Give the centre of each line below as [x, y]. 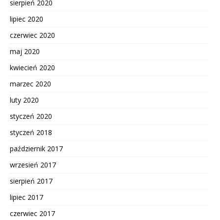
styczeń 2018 [31, 133]
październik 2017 [36, 149]
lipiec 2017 [27, 197]
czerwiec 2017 [32, 214]
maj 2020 [25, 52]
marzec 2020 [30, 84]
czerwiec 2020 [32, 35]
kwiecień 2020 [32, 68]
